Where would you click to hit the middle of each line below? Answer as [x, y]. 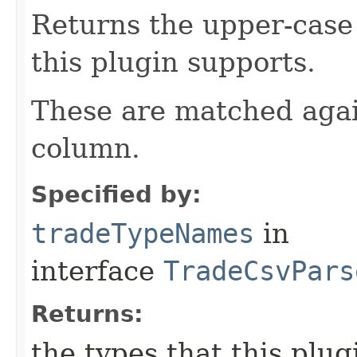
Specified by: [116, 194]
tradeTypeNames [143, 233]
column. [86, 148]
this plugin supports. [173, 62]
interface [97, 271]
